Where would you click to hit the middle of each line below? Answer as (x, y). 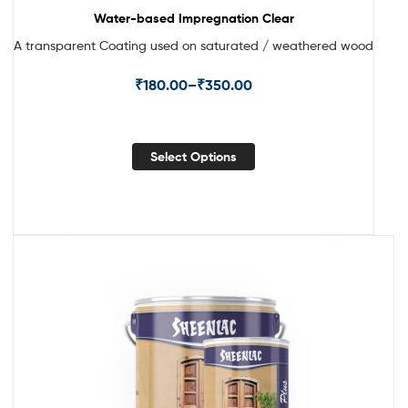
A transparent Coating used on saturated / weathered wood (194, 46)
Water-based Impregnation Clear (194, 19)
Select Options (194, 156)
